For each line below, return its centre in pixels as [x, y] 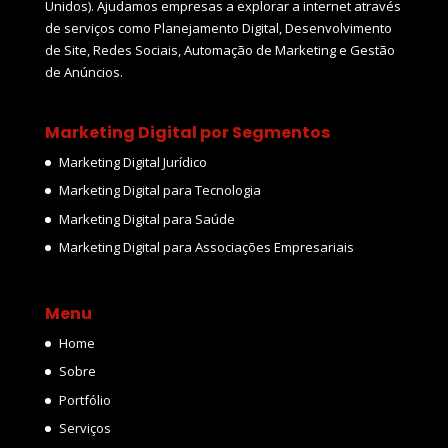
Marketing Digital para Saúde [146, 218]
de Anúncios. [83, 72]
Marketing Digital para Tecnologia [159, 190]
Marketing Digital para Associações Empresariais [206, 247]
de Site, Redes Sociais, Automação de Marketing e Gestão [219, 50]
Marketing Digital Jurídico [132, 161]
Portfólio [84, 399]
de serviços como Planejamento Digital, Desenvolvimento [218, 28]
